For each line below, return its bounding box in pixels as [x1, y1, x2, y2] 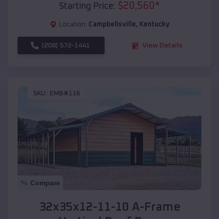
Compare [30, 179, 60, 187]
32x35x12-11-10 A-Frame [39, 201, 180, 214]
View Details [142, 42, 182, 49]
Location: [59, 21, 87, 28]
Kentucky [139, 21, 170, 28]
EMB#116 [50, 89, 80, 97]
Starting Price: [59, 2, 115, 11]
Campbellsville [88, 21, 136, 28]
